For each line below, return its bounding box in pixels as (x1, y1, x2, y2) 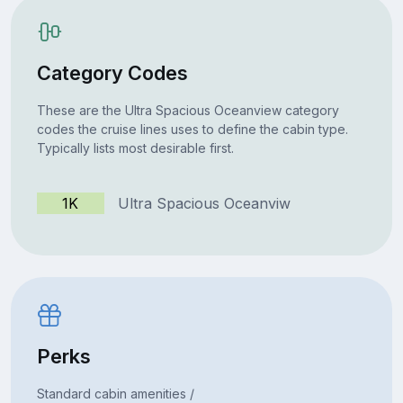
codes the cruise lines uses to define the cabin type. (36, 121, 348, 137)
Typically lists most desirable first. (36, 139, 234, 156)
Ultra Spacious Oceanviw (103, 193, 291, 212)
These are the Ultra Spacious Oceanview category (36, 102, 339, 118)
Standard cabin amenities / (36, 385, 194, 401)
